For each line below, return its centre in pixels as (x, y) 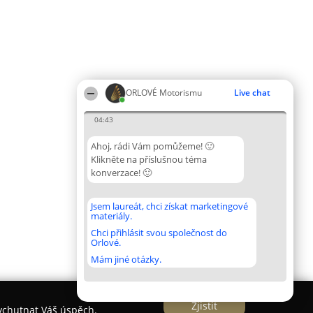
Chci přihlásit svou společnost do (159, 233)
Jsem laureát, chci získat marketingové (169, 206)
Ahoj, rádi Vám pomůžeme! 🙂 (152, 146)
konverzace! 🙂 (121, 173)
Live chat (252, 93)
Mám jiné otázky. (126, 259)
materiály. (111, 216)
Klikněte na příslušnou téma (149, 159)
